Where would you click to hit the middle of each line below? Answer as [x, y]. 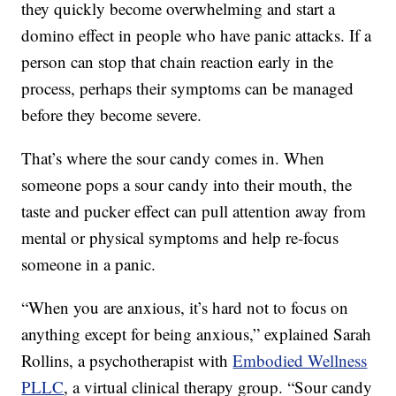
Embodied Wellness [300, 361]
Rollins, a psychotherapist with [127, 361]
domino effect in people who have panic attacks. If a [197, 35]
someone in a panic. [89, 264]
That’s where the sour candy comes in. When [173, 158]
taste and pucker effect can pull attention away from [194, 211]
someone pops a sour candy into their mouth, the [187, 185]
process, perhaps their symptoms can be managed [188, 88]
